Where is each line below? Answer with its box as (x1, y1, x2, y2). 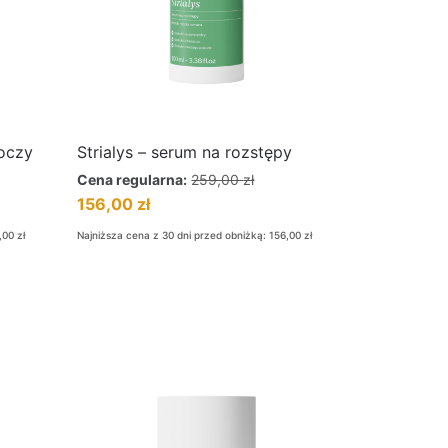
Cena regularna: (77, 171, 188, 188)
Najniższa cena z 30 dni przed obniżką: (77, 229, 270, 241)
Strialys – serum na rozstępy (77, 142, 293, 162)
